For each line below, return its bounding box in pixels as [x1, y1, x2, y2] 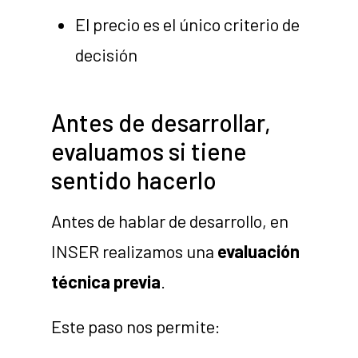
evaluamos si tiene [51, 137, 248, 166]
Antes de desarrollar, [51, 108, 272, 137]
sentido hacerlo [51, 165, 217, 195]
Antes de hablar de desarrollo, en [51, 210, 289, 232]
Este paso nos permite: [51, 316, 221, 337]
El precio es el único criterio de [75, 14, 300, 35]
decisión [75, 44, 138, 66]
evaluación [217, 241, 300, 262]
